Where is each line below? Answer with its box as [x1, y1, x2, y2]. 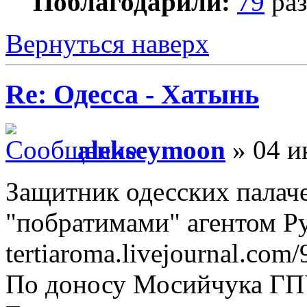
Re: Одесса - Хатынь [5, 79, 259, 110]
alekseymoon [77, 134, 225, 164]
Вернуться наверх [5, 28, 209, 58]
